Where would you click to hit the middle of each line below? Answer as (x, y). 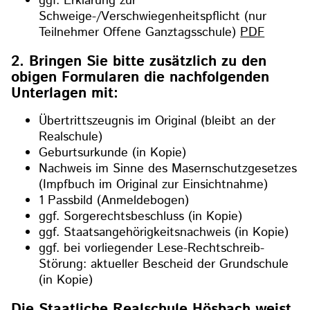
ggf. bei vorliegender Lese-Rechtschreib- (152, 249)
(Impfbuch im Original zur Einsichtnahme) (154, 185)
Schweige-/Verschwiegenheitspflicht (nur (153, 16)
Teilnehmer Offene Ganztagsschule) (140, 32)
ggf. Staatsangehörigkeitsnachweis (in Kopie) (164, 233)
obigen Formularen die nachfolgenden (140, 77)
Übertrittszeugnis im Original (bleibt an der (157, 121)
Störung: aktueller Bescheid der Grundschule (164, 265)
